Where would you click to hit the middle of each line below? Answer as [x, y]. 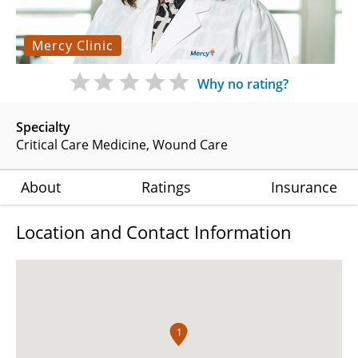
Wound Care [190, 144]
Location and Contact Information [154, 231]
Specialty [43, 127]
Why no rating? [243, 84]
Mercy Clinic [73, 45]
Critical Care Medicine [81, 144]
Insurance [304, 187]
